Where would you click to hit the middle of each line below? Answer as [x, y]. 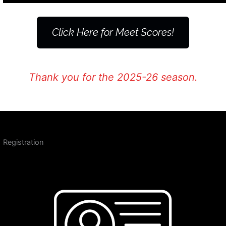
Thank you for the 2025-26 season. [113, 77]
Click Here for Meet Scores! [113, 32]
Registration [24, 143]
